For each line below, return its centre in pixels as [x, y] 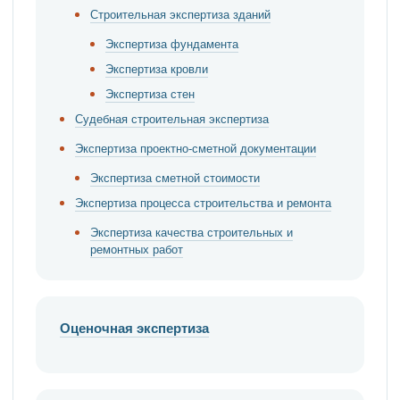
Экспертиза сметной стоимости [175, 178]
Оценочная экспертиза [134, 328]
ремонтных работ [137, 249]
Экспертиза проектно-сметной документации [196, 148]
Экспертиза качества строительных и [192, 232]
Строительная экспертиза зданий [180, 14]
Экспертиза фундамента [172, 44]
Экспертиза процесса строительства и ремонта [203, 203]
